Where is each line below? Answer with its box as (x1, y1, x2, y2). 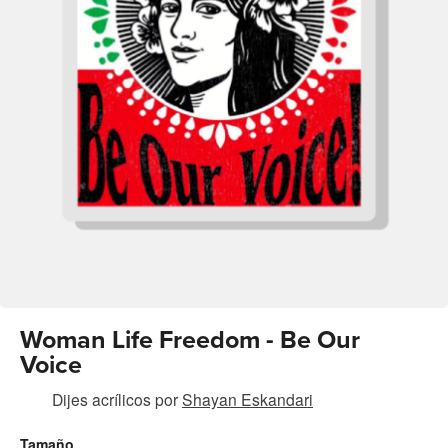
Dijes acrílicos (52, 388, 151, 411)
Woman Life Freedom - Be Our (20, 325, 360, 356)
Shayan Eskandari (182, 388, 313, 411)
